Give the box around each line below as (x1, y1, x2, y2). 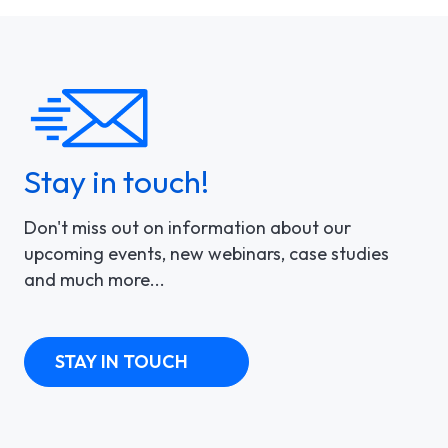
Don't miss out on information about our (24, 216, 351, 240)
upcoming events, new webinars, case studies (24, 242, 389, 266)
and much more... (24, 268, 165, 292)
